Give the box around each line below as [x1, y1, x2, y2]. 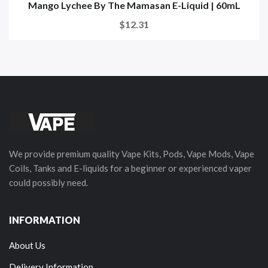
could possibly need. [9, 176, 88, 188]
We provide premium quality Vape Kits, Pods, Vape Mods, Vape [9, 148, 254, 159]
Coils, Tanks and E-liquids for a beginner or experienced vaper [9, 162, 252, 173]
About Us [9, 239, 45, 251]
